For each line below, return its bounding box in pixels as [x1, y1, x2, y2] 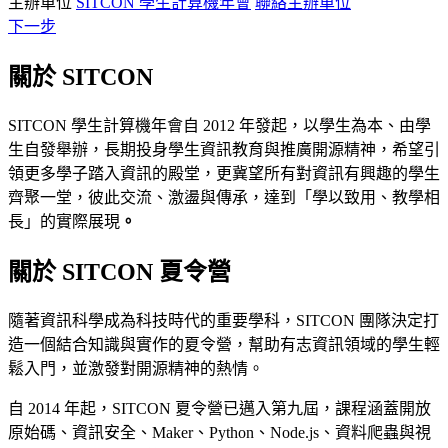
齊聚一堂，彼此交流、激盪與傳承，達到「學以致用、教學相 [8, 188, 440, 206]
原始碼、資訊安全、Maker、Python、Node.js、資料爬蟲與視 [8, 423, 431, 441]
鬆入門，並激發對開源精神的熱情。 [8, 359, 264, 377]
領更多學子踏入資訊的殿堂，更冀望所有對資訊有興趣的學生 [8, 164, 440, 182]
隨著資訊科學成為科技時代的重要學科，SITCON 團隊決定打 [8, 311, 439, 329]
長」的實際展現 [8, 212, 120, 230]
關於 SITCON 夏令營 [8, 258, 231, 285]
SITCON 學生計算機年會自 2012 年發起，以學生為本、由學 [8, 116, 431, 134]
